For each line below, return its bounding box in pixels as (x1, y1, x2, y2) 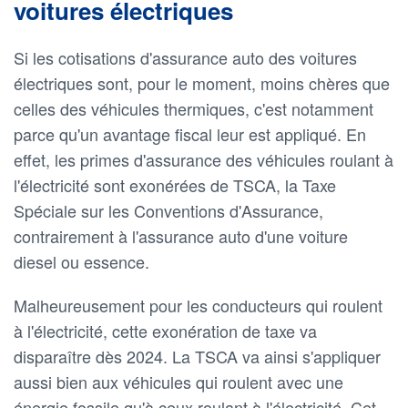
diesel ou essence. (14, 249, 149, 273)
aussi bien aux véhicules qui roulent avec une (14, 369, 343, 393)
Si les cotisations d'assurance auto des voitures (14, 45, 357, 69)
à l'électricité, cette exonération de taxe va (14, 318, 317, 342)
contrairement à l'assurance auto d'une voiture (14, 223, 348, 248)
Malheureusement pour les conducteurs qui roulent (14, 292, 382, 317)
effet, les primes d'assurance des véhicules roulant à (14, 147, 393, 171)
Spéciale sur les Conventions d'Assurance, (14, 198, 323, 222)
